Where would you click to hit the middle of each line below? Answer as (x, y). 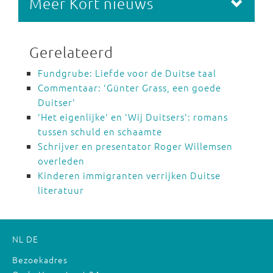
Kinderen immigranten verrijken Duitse (129, 175)
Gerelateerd (71, 52)
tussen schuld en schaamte (100, 131)
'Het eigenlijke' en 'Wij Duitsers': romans (133, 117)
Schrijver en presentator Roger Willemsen (135, 146)
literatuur (61, 190)
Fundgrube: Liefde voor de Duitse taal (127, 73)
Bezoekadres (40, 260)
